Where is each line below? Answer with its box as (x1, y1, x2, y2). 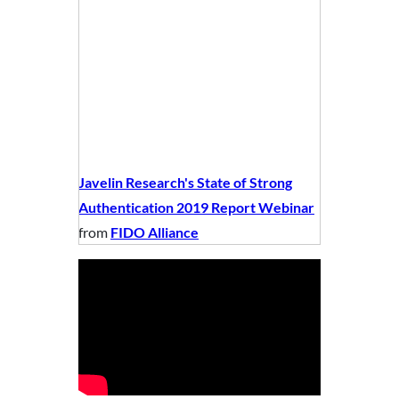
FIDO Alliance (110, 223, 199, 240)
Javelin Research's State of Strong (78, 173, 292, 191)
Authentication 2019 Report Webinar (78, 198, 314, 216)
